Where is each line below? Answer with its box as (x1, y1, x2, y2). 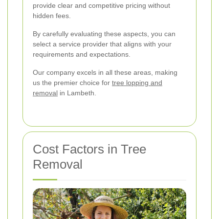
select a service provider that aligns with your (33, 40, 172, 48)
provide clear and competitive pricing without (33, 1, 170, 9)
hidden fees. (33, 11, 71, 20)
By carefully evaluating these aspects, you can (33, 29, 175, 38)
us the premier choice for (33, 78, 112, 87)
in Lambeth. (58, 88, 96, 97)
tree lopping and (112, 78, 162, 87)
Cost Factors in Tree (33, 141, 146, 156)
